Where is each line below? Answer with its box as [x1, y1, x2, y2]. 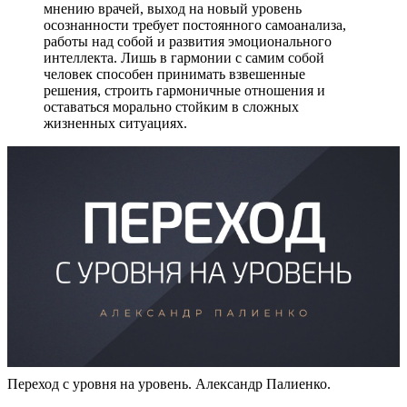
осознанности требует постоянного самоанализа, [44, 16, 346, 33]
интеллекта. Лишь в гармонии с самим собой [44, 49, 324, 65]
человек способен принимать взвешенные [44, 65, 305, 82]
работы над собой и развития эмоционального [44, 33, 332, 49]
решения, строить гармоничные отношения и [44, 82, 325, 98]
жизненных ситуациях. [44, 114, 187, 131]
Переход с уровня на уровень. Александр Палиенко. [7, 375, 331, 392]
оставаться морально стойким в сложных [44, 98, 299, 114]
